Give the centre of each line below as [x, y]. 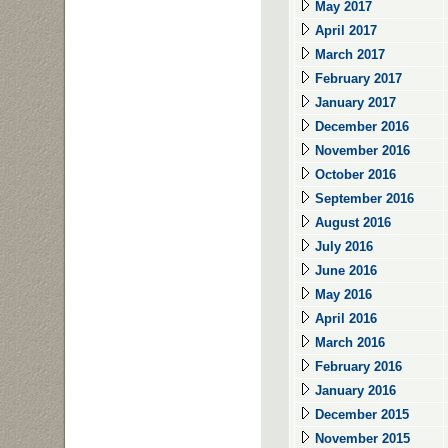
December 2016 [360, 126]
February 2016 [356, 366]
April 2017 [344, 30]
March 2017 [348, 54]
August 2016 [351, 222]
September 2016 [362, 198]
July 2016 [342, 246]
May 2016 [341, 294]
